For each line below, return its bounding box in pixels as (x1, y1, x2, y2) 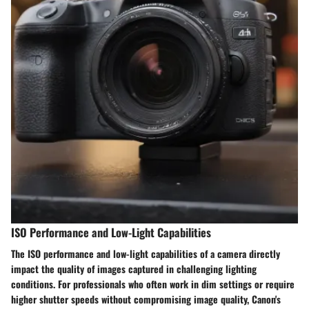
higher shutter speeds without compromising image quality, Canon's (11, 292, 281, 307)
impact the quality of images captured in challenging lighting (11, 261, 257, 277)
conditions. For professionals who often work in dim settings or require (11, 277, 295, 292)
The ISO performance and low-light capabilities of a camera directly (11, 246, 280, 261)
